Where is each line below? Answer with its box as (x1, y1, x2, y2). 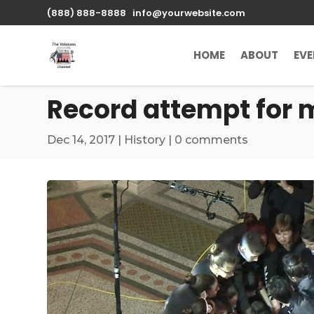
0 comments (175, 133, 249, 147)
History (124, 133, 166, 147)
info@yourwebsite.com (132, 6, 246, 20)
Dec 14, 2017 (47, 133, 116, 147)
